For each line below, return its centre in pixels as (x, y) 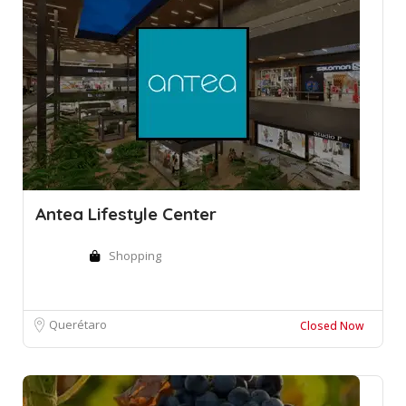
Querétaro (78, 325)
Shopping (135, 256)
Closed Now (332, 326)
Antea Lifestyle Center (126, 214)
